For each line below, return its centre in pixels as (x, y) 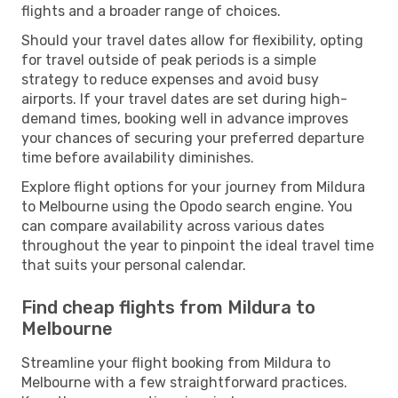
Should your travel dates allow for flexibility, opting (192, 40)
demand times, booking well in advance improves (185, 118)
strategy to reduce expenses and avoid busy (170, 79)
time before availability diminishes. (138, 157)
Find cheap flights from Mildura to (168, 307)
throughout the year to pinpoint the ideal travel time (198, 245)
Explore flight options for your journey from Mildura (193, 187)
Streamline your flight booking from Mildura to (176, 362)
